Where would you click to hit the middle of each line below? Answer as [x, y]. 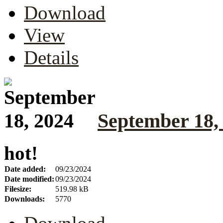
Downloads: [25, 199]
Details [51, 57]
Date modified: [29, 179]
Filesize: [18, 189]
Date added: [25, 169]
